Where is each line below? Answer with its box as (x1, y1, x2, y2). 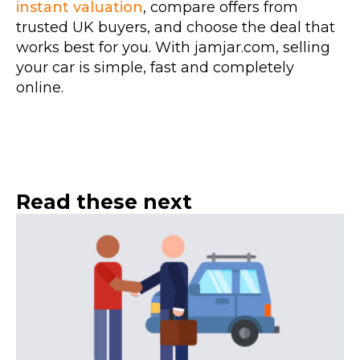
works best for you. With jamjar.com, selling (16, 38, 330, 56)
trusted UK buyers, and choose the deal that (16, 18, 335, 36)
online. (16, 78, 63, 96)
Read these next (16, 190, 192, 215)
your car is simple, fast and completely (16, 58, 294, 76)
